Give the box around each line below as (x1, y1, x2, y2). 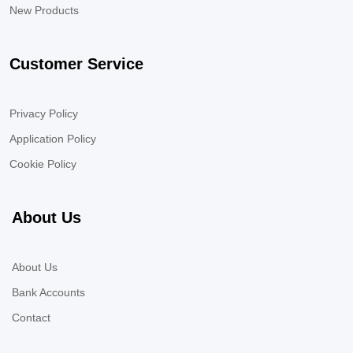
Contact (12, 311, 50, 325)
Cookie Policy (9, 158, 76, 171)
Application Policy (9, 132, 96, 146)
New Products (9, 4, 79, 17)
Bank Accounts (12, 286, 85, 299)
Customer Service (9, 55, 143, 73)
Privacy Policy (9, 107, 78, 121)
